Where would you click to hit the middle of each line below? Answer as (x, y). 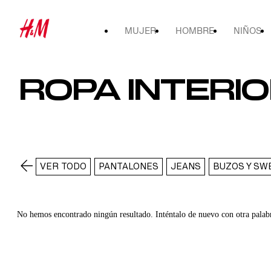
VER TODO (63, 166)
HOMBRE (195, 31)
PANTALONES (129, 166)
